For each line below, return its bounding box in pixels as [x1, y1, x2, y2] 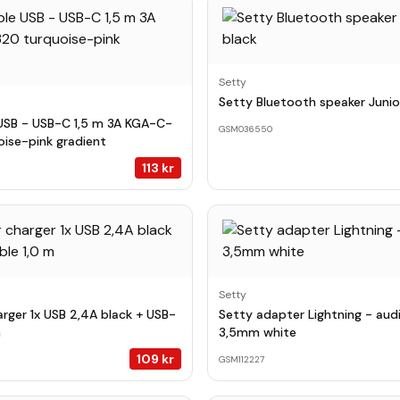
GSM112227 [219, 353, 264, 365]
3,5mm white [219, 324, 296, 340]
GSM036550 [219, 122, 272, 135]
